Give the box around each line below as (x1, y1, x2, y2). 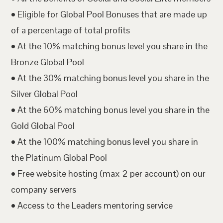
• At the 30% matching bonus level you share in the (11, 72, 210, 84)
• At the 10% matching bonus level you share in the (11, 40, 208, 52)
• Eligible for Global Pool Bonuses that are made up (11, 8, 208, 20)
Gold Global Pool (11, 120, 75, 131)
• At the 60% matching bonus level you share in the (11, 104, 210, 115)
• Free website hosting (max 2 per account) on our (11, 168, 206, 179)
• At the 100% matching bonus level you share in (11, 136, 199, 147)
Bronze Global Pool (11, 56, 85, 68)
